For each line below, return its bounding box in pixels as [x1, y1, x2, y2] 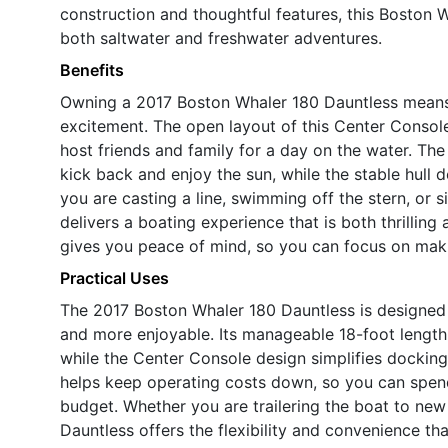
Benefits [60, 59, 124, 80]
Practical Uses [60, 267, 169, 288]
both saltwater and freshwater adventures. [60, 27, 382, 48]
